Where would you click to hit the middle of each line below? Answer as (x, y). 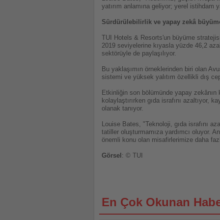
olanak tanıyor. (123, 109)
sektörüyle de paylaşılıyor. (139, 54)
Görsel (112, 156)
